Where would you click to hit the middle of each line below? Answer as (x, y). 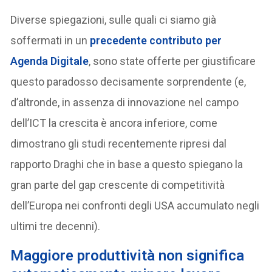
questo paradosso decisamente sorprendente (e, (128, 81)
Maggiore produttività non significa (127, 255)
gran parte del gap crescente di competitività (118, 185)
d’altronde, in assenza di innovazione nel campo (125, 102)
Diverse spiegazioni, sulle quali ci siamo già (114, 19)
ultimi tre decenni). (56, 226)
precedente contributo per (156, 40)
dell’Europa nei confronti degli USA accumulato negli (135, 205)
